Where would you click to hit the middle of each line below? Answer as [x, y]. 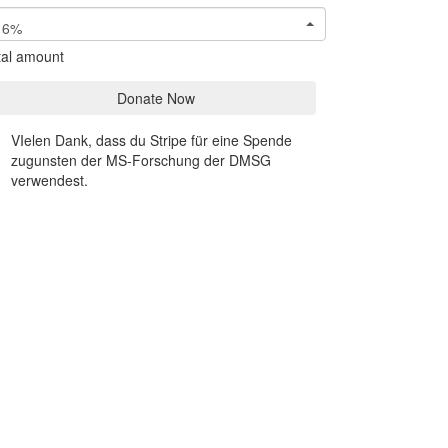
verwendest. [49, 180]
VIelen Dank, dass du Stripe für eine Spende [151, 140]
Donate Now [156, 98]
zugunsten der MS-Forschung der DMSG [141, 160]
